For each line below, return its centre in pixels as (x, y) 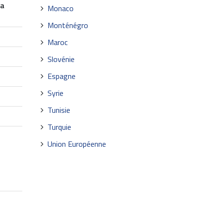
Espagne (62, 76)
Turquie (59, 127)
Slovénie (61, 59)
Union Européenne (77, 144)
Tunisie (59, 110)
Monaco (61, 8)
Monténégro (68, 25)
